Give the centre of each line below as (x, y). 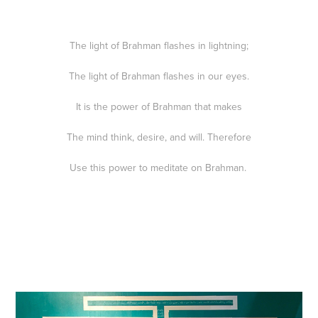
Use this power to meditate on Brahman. (159, 168)
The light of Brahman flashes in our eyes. (159, 76)
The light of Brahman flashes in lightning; (159, 46)
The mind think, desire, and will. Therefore (159, 137)
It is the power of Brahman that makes (159, 107)
